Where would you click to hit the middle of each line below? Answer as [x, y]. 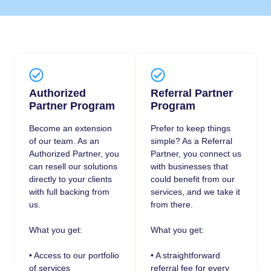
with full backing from [69, 191]
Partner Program [72, 106]
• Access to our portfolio [74, 255]
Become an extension [70, 128]
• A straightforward [186, 255]
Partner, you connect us [196, 153]
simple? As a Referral [192, 141]
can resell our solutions [73, 166]
